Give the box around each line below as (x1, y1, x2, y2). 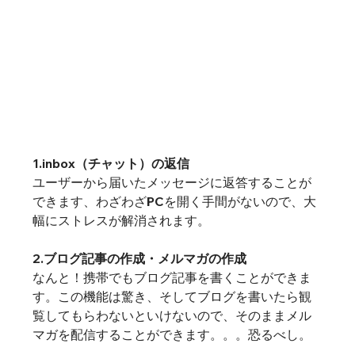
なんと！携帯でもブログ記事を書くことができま (32, 269, 311, 285)
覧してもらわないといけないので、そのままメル (32, 307, 311, 323)
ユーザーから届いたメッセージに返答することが (32, 174, 311, 190)
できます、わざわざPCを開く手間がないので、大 (32, 193, 316, 209)
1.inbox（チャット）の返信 (32, 155, 189, 171)
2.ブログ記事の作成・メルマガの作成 (32, 250, 246, 266)
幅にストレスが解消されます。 (32, 212, 210, 228)
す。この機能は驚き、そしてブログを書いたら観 (32, 288, 311, 304)
